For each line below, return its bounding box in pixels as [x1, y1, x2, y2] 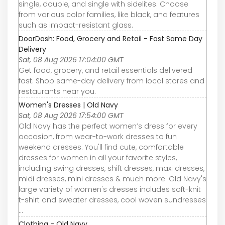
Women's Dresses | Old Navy [19, 99, 118, 110]
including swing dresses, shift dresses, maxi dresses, [19, 163, 204, 173]
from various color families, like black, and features [19, 9, 199, 20]
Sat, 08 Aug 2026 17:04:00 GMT [19, 54, 124, 65]
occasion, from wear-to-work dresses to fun [19, 131, 177, 142]
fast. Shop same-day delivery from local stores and [19, 75, 204, 86]
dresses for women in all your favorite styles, [19, 152, 177, 163]
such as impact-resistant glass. [19, 20, 133, 30]
